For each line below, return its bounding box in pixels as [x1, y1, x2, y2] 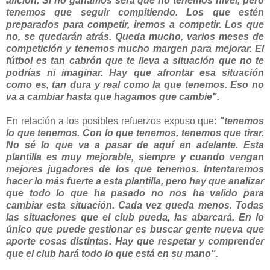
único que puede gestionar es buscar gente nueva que [6, 224, 264, 234]
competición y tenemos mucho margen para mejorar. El [6, 43, 264, 54]
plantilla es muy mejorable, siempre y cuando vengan [6, 151, 264, 162]
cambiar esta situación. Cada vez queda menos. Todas [6, 199, 264, 210]
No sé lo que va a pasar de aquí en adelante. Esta [6, 139, 264, 150]
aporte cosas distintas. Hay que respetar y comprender [6, 236, 264, 246]
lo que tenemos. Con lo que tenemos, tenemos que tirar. [6, 127, 264, 138]
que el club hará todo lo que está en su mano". [6, 248, 218, 259]
